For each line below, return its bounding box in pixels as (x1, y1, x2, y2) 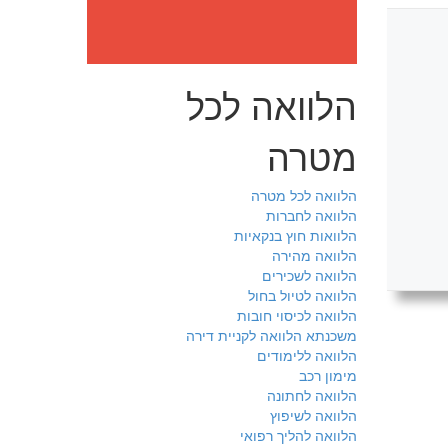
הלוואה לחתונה (267, 385, 357, 405)
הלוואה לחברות (266, 205, 357, 225)
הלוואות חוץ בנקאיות (234, 225, 357, 245)
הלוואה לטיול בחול (248, 285, 357, 305)
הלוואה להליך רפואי (240, 425, 357, 445)
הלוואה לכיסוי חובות (237, 305, 357, 325)
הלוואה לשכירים (262, 265, 357, 285)
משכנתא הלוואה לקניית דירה (186, 325, 357, 345)
